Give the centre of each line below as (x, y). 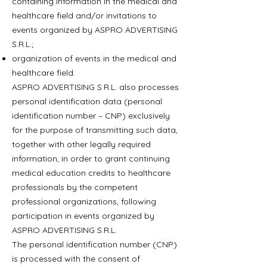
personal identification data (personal (87, 101)
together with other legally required (81, 144)
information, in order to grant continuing (91, 159)
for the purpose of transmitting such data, (95, 130)
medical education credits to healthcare (91, 173)
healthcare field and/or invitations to (84, 15)
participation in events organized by (83, 216)
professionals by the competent (75, 187)
